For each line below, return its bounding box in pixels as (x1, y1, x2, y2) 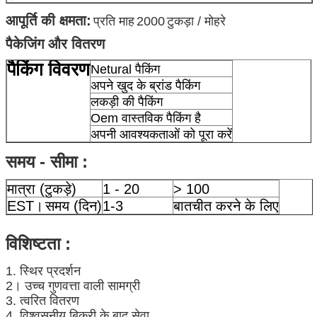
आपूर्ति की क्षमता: (6, 12, 91, 28)
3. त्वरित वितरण (6, 293, 79, 308)
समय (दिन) (45, 197, 102, 214)
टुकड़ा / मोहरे (167, 13, 226, 28)
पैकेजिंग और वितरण (6, 35, 105, 52)
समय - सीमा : (6, 151, 88, 171)
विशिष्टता (6, 234, 60, 253)
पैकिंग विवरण (7, 58, 90, 80)
